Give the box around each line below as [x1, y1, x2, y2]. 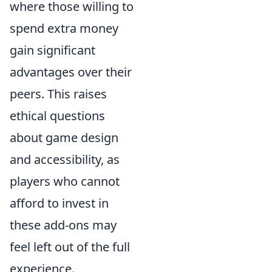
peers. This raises [10, 85, 107, 102]
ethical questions [10, 107, 105, 124]
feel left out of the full [10, 238, 130, 255]
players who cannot [10, 172, 120, 189]
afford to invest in [10, 194, 109, 211]
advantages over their [10, 63, 132, 80]
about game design [10, 129, 118, 146]
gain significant [10, 41, 95, 58]
